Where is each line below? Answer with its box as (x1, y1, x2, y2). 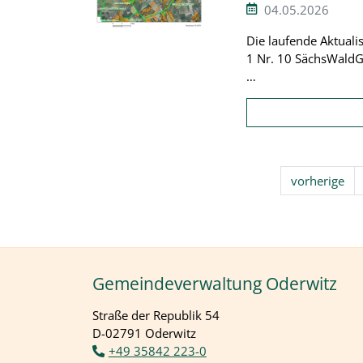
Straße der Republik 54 (92, 306, 220, 323)
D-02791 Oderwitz (92, 324, 196, 341)
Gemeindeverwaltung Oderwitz (92, 271, 337, 295)
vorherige (291, 172, 344, 189)
